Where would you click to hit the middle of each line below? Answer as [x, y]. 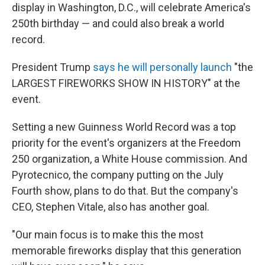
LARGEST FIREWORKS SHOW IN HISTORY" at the [126, 83]
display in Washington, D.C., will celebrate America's [131, 7]
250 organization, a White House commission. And [130, 159]
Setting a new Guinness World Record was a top [124, 127]
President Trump [52, 67]
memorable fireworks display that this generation [127, 251]
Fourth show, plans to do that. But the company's [125, 191]
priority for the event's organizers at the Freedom [126, 143]
